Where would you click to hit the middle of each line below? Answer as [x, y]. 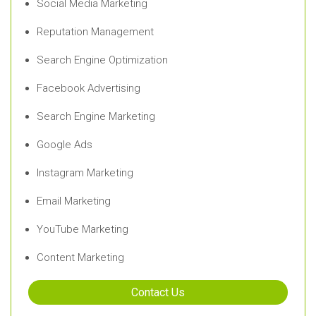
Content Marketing [80, 257]
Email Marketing [74, 201]
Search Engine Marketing [96, 116]
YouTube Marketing [83, 229]
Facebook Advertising [89, 88]
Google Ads [65, 144]
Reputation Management [95, 31]
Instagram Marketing [85, 172]
